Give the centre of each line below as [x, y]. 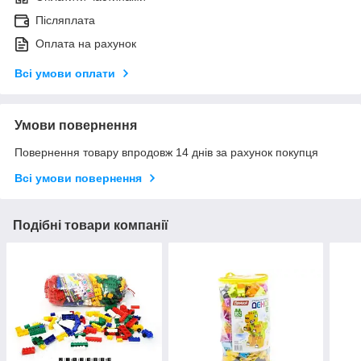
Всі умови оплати [65, 74]
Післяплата [65, 21]
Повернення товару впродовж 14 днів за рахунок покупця [166, 153]
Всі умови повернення [78, 178]
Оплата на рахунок [86, 44]
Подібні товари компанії [91, 226]
